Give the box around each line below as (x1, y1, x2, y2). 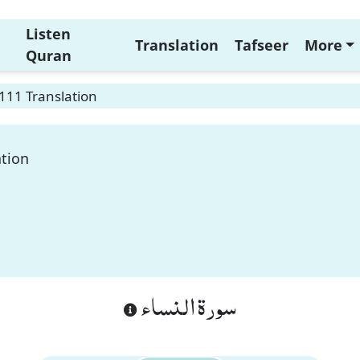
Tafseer (234, 35, 288, 55)
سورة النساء (137, 283, 236, 328)
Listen (25, 24, 71, 43)
